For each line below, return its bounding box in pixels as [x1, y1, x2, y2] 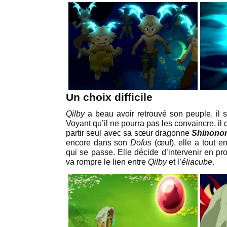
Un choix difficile [66, 91, 153, 103]
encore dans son [66, 138, 131, 147]
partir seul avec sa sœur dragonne [66, 129, 192, 137]
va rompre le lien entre [66, 158, 148, 166]
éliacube [181, 158, 212, 166]
